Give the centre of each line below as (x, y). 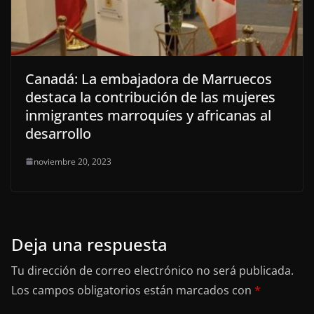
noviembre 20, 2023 (73, 161)
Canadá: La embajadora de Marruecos (149, 78)
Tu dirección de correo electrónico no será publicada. (152, 270)
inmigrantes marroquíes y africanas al (148, 115)
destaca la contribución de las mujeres (150, 97)
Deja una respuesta (89, 244)
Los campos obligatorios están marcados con (133, 290)
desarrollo (58, 133)
